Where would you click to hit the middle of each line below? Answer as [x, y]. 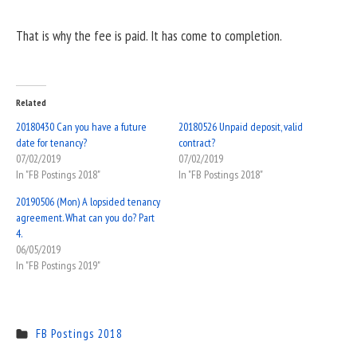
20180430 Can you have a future [81, 126]
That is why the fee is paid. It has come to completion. [149, 35]
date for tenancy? [51, 142]
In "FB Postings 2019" [58, 265]
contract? [197, 142]
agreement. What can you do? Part [85, 217]
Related [31, 102]
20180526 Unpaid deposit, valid [241, 126]
